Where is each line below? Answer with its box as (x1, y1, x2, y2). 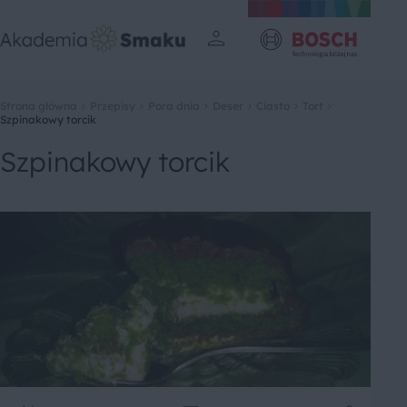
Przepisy (90, 99, 135, 113)
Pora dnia (148, 99, 200, 113)
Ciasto (256, 99, 290, 113)
